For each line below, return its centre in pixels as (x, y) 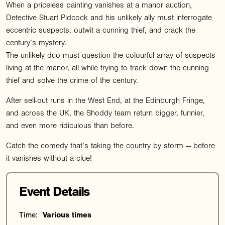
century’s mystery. (36, 42)
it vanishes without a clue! (49, 158)
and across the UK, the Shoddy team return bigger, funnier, (105, 113)
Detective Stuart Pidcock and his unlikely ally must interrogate (109, 17)
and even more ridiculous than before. (70, 125)
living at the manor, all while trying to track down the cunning (107, 68)
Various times (67, 215)
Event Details (54, 192)
